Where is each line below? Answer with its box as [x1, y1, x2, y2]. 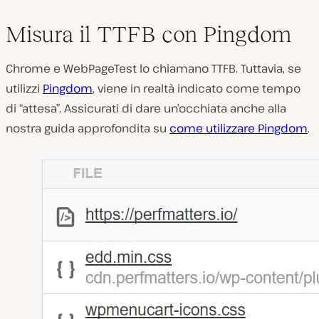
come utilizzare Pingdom [169, 120, 308, 136]
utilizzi [6, 80, 43, 96]
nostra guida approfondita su [6, 120, 169, 136]
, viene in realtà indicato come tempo [93, 80, 300, 96]
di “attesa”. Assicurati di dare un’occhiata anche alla [6, 100, 286, 116]
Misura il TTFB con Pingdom [6, 21, 291, 47]
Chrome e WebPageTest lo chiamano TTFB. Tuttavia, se [6, 60, 301, 76]
